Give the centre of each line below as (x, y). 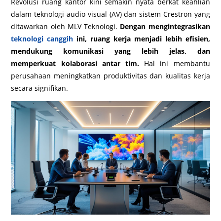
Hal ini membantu (175, 63)
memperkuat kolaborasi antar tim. (75, 63)
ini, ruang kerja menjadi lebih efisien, (142, 39)
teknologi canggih (42, 39)
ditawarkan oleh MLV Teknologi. (66, 26)
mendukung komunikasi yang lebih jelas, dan (110, 51)
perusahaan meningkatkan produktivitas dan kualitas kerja (110, 76)
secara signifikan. (40, 88)
